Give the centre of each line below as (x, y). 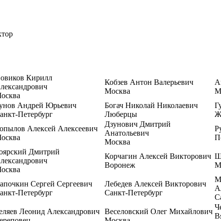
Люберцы (121, 114)
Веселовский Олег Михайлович (159, 211)
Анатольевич (127, 133)
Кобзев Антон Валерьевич (149, 82)
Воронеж (120, 165)
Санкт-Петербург (134, 193)
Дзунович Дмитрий (138, 124)
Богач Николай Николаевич (151, 105)
